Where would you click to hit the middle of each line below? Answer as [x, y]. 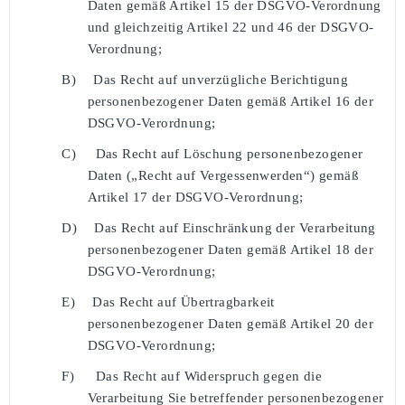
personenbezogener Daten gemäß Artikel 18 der [231, 249]
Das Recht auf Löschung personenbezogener [229, 153]
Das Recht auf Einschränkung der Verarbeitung [235, 227]
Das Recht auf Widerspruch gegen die [209, 376]
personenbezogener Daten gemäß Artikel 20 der [231, 323]
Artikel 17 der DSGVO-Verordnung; [195, 197]
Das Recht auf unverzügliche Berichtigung [221, 79]
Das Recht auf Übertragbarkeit [184, 301]
